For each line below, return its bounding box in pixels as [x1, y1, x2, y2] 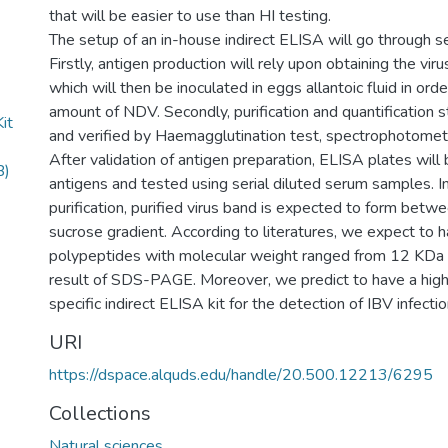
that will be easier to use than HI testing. [49, 5, 331, 27]
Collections [49, 400, 151, 427]
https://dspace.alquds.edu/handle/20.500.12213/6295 [49, 364, 433, 386]
